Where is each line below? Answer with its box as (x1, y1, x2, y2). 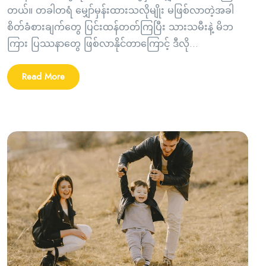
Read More (22, 70, 65, 84)
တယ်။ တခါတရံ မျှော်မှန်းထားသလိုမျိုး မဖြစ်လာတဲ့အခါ (7, 4, 234, 18)
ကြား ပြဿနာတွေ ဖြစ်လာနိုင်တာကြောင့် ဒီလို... (7, 37, 198, 51)
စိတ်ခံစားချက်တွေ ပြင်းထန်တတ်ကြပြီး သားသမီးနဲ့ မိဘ (7, 20, 233, 34)
